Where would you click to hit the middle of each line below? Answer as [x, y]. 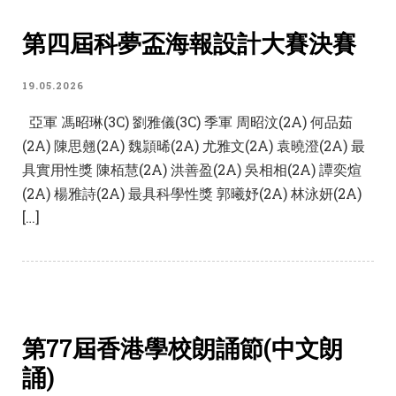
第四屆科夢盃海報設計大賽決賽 [189, 43]
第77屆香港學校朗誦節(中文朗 [183, 348]
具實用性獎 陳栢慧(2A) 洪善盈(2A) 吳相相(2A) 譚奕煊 [192, 170]
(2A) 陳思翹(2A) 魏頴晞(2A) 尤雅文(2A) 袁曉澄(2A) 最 [194, 146]
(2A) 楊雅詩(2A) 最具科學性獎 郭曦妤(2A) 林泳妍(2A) [192, 194]
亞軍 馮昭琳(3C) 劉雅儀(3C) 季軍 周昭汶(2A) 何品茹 [187, 122]
